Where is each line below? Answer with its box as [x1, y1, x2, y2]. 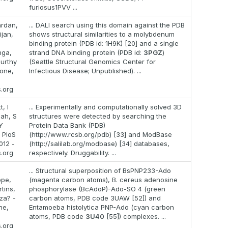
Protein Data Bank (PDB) [29, 121, 105, 130]
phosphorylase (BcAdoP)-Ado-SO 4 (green [29, 185, 165, 193]
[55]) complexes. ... [104, 212, 166, 221]
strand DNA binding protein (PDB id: [29, 48, 144, 57]
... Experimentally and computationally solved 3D [29, 103, 182, 111]
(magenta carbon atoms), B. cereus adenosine [29, 176, 178, 184]
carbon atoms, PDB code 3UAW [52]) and [29, 194, 161, 203]
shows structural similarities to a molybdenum [29, 30, 175, 39]
